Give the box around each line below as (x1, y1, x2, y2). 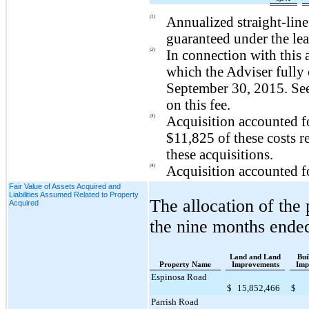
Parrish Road (151, 296, 199, 307)
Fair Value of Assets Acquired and (9, 181, 121, 190)
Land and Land (230, 252, 281, 261)
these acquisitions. (166, 146, 273, 162)
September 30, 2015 (166, 80, 284, 96)
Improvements (231, 260, 279, 268)
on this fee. (166, 97, 230, 112)
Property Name (159, 260, 211, 268)
